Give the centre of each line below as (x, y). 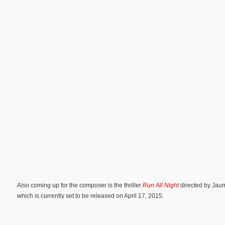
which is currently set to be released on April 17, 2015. (90, 196)
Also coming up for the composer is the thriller (80, 186)
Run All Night (161, 186)
